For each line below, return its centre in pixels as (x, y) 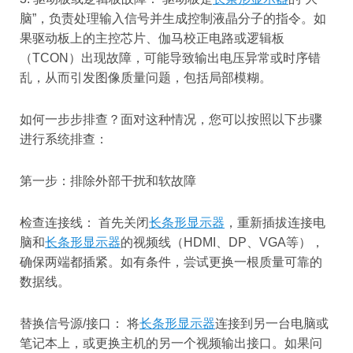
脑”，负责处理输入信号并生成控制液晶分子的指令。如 (173, 19)
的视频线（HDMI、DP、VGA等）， (222, 243)
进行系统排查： (64, 139)
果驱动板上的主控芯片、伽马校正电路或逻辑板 (152, 39)
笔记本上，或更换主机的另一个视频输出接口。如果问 (171, 344)
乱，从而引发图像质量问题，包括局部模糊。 (146, 78)
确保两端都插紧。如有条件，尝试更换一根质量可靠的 (171, 262)
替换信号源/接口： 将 (80, 324)
